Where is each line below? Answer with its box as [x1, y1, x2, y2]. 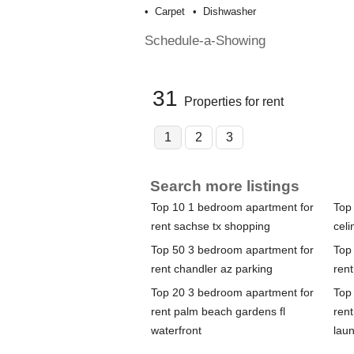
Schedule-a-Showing [144, 32, 265, 49]
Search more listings [149, 178, 299, 195]
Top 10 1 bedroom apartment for [150, 201, 314, 214]
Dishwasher [202, 6, 256, 18]
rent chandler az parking [150, 262, 273, 276]
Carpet [154, 6, 185, 18]
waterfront [150, 324, 201, 337]
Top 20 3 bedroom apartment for [150, 286, 314, 299]
